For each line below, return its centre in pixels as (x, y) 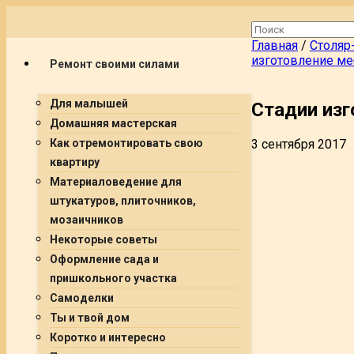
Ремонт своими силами (115, 64)
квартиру (75, 162)
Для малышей (89, 104)
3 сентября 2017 (299, 144)
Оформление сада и (104, 259)
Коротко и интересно (108, 337)
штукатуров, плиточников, (123, 201)
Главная (275, 45)
